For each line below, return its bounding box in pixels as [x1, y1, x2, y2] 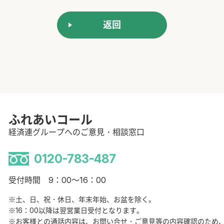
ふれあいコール [8, 112, 92, 127]
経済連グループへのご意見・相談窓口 [8, 127, 144, 137]
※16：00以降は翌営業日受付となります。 [8, 206, 143, 215]
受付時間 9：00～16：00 [8, 175, 106, 185]
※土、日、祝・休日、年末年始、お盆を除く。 [8, 195, 155, 204]
